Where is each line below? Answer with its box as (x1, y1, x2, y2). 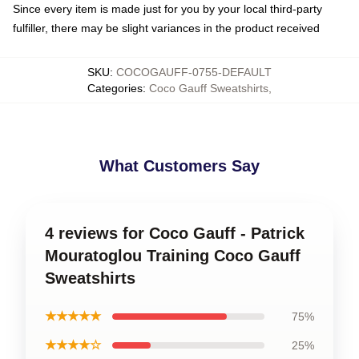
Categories (87, 82, 143, 95)
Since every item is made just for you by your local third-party (13, 2, 322, 15)
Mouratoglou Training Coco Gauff (45, 247, 301, 264)
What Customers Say (99, 157, 260, 175)
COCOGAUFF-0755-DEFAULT (116, 66, 272, 79)
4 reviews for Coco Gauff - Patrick (45, 224, 305, 242)
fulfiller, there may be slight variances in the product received (13, 22, 320, 34)
